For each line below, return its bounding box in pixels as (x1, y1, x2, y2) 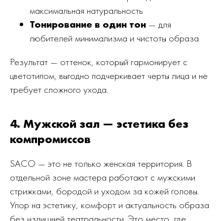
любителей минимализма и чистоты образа (30, 32, 199, 44)
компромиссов (10, 131, 91, 147)
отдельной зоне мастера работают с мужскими (10, 171, 195, 184)
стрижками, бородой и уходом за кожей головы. (10, 184, 199, 197)
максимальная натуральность (30, 4, 143, 17)
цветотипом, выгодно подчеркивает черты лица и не (10, 69, 208, 82)
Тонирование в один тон (30, 18, 146, 31)
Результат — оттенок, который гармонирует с (10, 55, 187, 68)
